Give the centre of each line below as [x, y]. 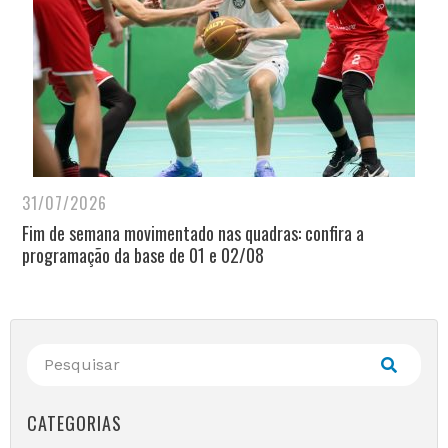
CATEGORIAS [74, 423]
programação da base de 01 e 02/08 [143, 255]
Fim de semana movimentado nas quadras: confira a [193, 233]
